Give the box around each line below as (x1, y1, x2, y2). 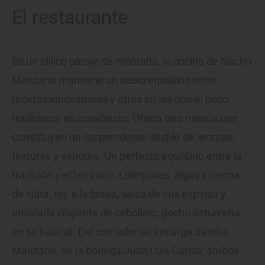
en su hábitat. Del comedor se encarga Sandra (12, 225, 228, 238)
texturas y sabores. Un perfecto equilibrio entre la (12, 149, 242, 162)
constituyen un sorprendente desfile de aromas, (12, 130, 235, 143)
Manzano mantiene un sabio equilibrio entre (12, 73, 218, 86)
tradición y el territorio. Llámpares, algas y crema (12, 168, 240, 181)
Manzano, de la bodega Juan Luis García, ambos (12, 244, 239, 257)
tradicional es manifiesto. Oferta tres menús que (12, 111, 238, 124)
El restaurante (12, 5, 128, 28)
